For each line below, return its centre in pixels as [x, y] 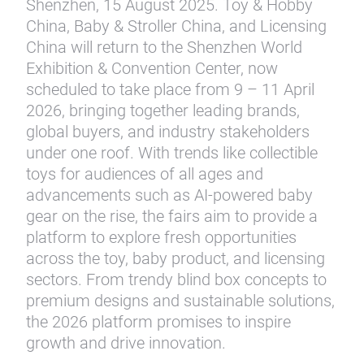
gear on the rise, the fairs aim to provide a [172, 216]
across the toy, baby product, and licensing [175, 258]
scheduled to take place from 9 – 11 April [170, 89]
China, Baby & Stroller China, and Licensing [176, 26]
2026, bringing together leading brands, [163, 110]
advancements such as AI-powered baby [169, 195]
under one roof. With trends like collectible [172, 153]
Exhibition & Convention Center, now [152, 68]
